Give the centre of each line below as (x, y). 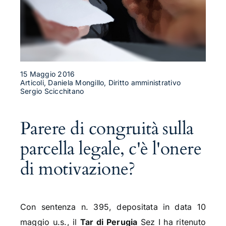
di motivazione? (77, 169)
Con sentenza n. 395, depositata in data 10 (113, 207)
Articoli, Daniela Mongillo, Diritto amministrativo (100, 83)
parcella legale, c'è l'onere (111, 149)
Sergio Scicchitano (52, 91)
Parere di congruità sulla (107, 129)
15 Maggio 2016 (47, 74)
